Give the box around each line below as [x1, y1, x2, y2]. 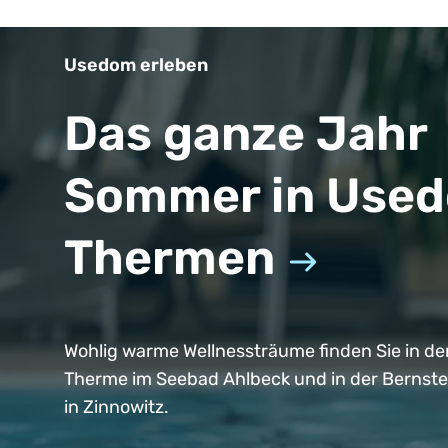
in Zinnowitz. [64, 396, 169, 418]
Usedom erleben [64, 54, 208, 76]
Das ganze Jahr [64, 105, 427, 162]
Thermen [64, 229, 275, 286]
